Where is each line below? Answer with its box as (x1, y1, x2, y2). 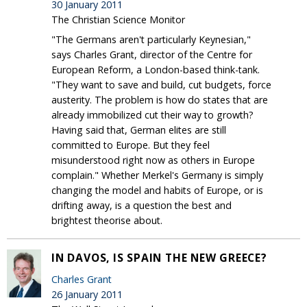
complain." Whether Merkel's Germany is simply (51, 168, 263, 182)
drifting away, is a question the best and (51, 198, 232, 212)
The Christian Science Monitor (51, 12, 185, 26)
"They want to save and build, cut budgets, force (51, 77, 271, 91)
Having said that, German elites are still (51, 123, 226, 136)
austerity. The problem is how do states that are (51, 93, 268, 106)
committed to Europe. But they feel (51, 138, 210, 151)
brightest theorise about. (51, 213, 162, 227)
